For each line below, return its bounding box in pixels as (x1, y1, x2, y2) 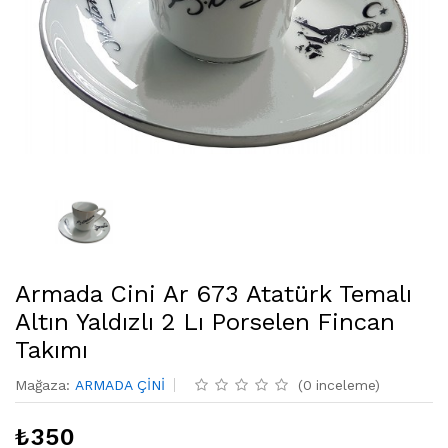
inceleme (316, 377, 375, 394)
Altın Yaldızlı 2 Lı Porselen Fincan (15, 308, 395, 337)
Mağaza (15, 377, 66, 394)
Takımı (15, 336, 88, 365)
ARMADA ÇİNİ (75, 377, 165, 394)
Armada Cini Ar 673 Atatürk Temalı (15, 280, 412, 309)
